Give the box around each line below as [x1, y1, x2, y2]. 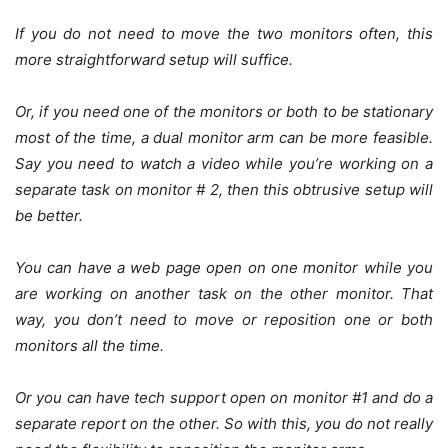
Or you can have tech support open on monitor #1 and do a [15, 387, 433, 407]
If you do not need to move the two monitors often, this [15, 23, 433, 43]
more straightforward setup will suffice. [15, 49, 297, 69]
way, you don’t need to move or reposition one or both [15, 309, 433, 329]
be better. [15, 205, 87, 225]
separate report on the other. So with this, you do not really [15, 413, 433, 433]
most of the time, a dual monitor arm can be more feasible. [15, 127, 433, 147]
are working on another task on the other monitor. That [15, 283, 433, 303]
